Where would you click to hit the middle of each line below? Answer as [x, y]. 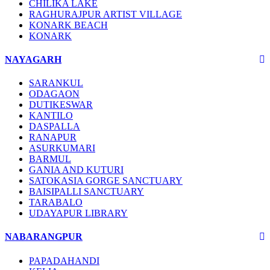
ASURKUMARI [62, 148]
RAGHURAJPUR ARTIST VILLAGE [105, 14]
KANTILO [51, 116]
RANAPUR [53, 137]
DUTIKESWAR [61, 105]
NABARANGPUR [44, 237]
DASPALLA [55, 127]
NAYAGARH [33, 59]
